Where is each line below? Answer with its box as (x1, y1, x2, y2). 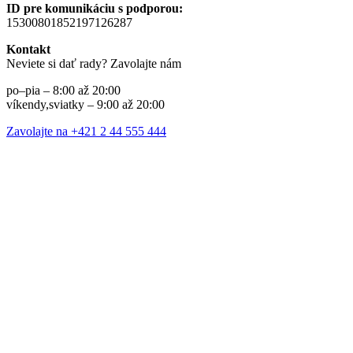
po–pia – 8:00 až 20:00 (6, 84, 121, 98)
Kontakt (6, 43, 50, 57)
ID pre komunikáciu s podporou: (6, 2, 183, 16)
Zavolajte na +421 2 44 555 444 (6, 124, 166, 139)
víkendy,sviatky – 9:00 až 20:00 (6, 98, 165, 112)
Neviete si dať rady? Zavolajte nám (6, 57, 181, 71)
